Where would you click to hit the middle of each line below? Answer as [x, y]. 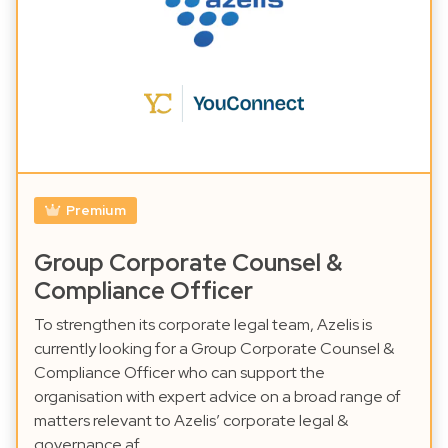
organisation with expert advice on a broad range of [217, 397]
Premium [95, 210]
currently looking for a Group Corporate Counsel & [214, 349]
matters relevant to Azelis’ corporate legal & [191, 421]
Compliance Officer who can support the [179, 373]
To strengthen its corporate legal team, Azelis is [203, 325]
